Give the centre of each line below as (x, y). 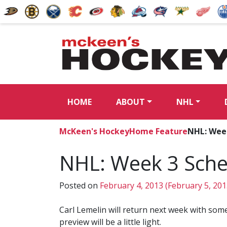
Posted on (80, 185)
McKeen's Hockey (94, 131)
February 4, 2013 (131, 185)
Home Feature (158, 131)
